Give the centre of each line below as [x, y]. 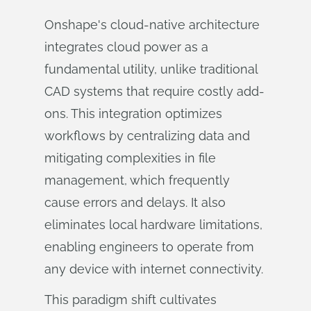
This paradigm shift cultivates [131, 300]
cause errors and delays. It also [135, 202]
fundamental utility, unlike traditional [151, 69]
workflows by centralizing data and [147, 136]
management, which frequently [137, 180]
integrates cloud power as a [126, 47]
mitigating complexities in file [130, 158]
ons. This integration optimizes [133, 114]
